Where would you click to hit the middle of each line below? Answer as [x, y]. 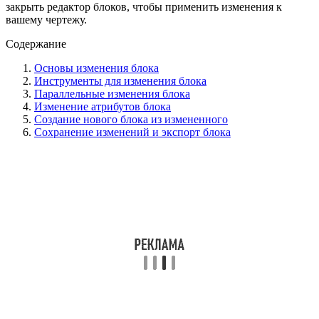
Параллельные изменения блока [112, 93]
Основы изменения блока [96, 68]
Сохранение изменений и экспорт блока [132, 132]
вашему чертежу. [46, 19]
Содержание [36, 43]
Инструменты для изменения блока [120, 80]
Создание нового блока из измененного [131, 119]
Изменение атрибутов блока [103, 106]
